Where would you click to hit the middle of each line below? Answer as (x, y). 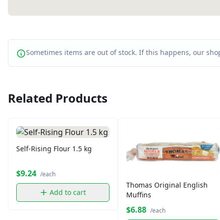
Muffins (139, 195)
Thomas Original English (167, 185)
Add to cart (68, 192)
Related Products (58, 98)
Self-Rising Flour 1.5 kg (54, 149)
